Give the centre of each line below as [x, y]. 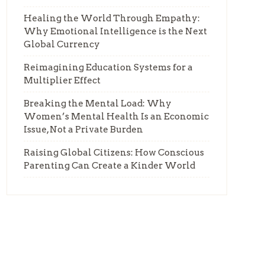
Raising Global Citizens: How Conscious [114, 153]
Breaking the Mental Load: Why [98, 104]
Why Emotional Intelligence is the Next [116, 31]
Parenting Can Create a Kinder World [110, 166]
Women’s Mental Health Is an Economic [117, 117]
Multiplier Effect [62, 80]
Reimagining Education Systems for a [109, 67]
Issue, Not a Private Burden [84, 130]
